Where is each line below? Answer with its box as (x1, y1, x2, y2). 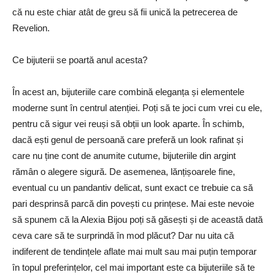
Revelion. (12, 22, 50, 33)
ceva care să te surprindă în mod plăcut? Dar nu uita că (12, 230, 234, 241)
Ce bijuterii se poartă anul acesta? (12, 54, 147, 65)
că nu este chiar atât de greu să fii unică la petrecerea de (12, 6, 238, 17)
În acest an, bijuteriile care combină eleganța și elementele (12, 86, 244, 97)
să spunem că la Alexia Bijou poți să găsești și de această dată (12, 214, 263, 225)
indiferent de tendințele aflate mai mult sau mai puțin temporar (12, 246, 257, 257)
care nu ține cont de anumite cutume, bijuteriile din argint (12, 150, 236, 161)
